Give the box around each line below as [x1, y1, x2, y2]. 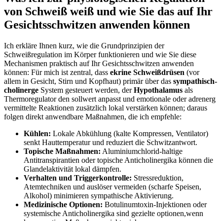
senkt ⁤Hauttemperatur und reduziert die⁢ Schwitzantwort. [24, 138, 197, 147]
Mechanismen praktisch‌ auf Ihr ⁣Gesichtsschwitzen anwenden [4, 59, 194, 68]
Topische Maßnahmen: [24, 147, 101, 156]
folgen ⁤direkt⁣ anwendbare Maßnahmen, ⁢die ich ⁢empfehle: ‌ [4, 112, 184, 121]
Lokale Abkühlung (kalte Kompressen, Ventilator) [51, 129, 208, 138]
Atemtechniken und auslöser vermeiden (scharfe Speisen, [24, 183, 201, 191]
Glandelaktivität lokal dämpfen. [24, 165, 121, 174]
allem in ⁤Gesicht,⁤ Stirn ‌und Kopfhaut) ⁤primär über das [4, 77, 173, 86]
